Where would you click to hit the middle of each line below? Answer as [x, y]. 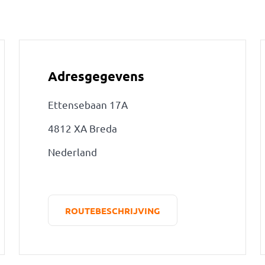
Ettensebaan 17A [88, 104]
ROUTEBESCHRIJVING [112, 210]
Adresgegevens [96, 76]
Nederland [72, 152]
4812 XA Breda [82, 128]
